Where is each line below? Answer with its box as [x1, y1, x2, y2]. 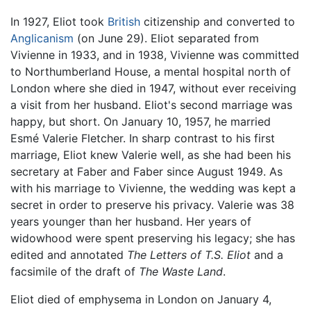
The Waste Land [139, 264, 223, 279]
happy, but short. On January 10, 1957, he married [10, 115, 271, 129]
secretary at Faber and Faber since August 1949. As [10, 165, 283, 179]
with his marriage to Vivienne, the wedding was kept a [10, 181, 296, 196]
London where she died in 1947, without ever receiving [10, 81, 296, 96]
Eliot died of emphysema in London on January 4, [10, 292, 271, 307]
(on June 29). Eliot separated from [74, 31, 259, 46]
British [108, 15, 140, 29]
